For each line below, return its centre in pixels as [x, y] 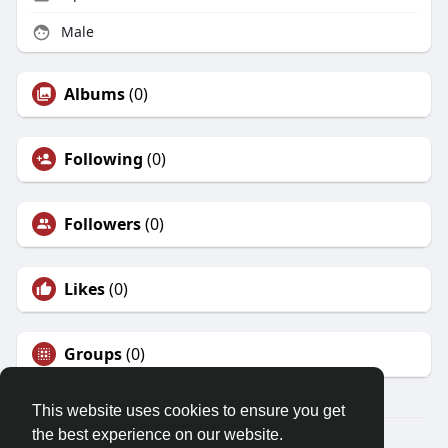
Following [103, 159]
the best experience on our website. [157, 435]
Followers [102, 224]
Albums [94, 94]
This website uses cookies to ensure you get [188, 411]
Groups [92, 354]
